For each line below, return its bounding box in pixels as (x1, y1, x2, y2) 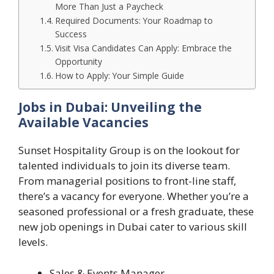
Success (54, 28, 87, 40)
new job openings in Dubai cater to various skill (18, 220, 247, 234)
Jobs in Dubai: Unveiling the (18, 98, 202, 116)
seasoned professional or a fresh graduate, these (18, 204, 254, 219)
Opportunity (54, 56, 102, 68)
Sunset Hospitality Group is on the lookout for (18, 143, 240, 158)
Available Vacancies (18, 114, 149, 131)
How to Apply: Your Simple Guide (54, 70, 184, 82)
